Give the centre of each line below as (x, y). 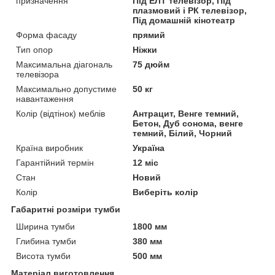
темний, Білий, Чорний (183, 133)
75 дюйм (151, 64)
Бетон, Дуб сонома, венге (188, 123)
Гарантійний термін (55, 162)
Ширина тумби (45, 226)
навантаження (45, 99)
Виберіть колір (166, 192)
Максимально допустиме (66, 89)
